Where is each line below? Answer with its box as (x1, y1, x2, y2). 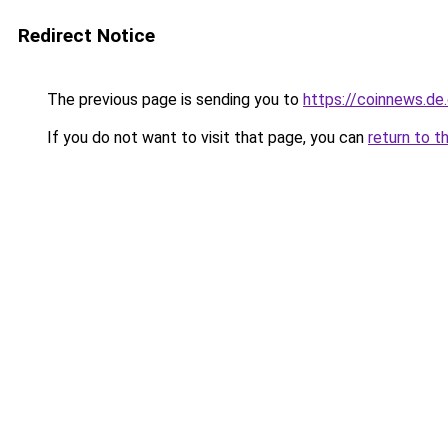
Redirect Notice (18, 24, 155, 47)
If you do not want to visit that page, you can (43, 128, 368, 147)
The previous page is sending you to (43, 90, 303, 109)
